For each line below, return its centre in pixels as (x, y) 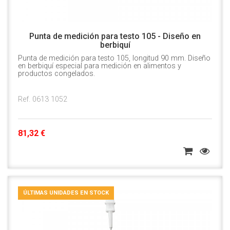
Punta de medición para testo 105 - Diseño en (115, 36)
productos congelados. (56, 74)
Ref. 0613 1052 (43, 100)
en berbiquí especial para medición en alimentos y (100, 66)
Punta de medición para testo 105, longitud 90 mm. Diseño (114, 59)
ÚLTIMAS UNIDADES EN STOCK (66, 193)
